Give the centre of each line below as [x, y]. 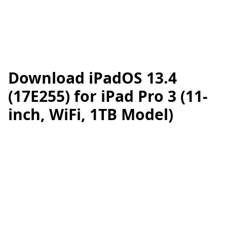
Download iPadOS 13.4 [92, 78]
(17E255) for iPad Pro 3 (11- [108, 96]
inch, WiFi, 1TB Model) [91, 114]
